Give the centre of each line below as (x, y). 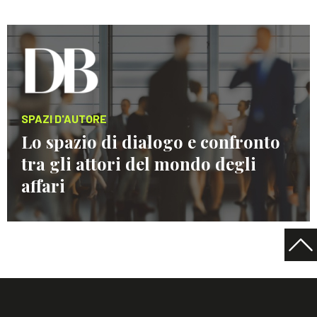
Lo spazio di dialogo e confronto (151, 141)
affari (43, 185)
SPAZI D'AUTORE (64, 118)
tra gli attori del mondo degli (139, 163)
